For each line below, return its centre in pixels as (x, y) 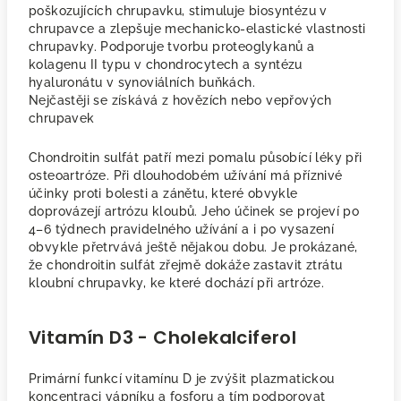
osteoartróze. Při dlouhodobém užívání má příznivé (186, 175)
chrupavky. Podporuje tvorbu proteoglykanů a (172, 47)
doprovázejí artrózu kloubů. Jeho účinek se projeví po (194, 211)
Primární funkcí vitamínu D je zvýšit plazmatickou (182, 379)
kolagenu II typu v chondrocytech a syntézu (166, 64)
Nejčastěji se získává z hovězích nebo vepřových (180, 100)
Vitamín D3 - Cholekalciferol (163, 337)
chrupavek (62, 118)
